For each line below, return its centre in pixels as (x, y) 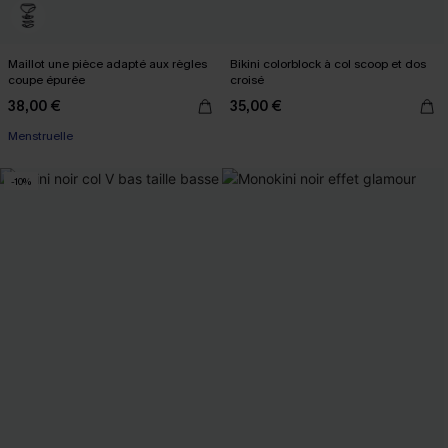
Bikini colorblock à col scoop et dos (328, 64)
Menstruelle (40, 136)
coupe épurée (46, 80)
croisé (247, 80)
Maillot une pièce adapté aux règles (107, 64)
